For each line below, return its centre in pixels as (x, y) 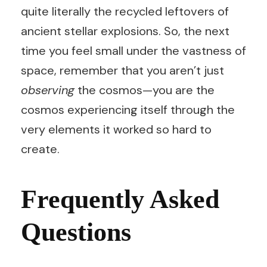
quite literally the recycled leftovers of (125, 11)
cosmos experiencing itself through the (128, 110)
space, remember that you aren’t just (122, 70)
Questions (76, 232)
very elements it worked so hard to (116, 129)
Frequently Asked (120, 199)
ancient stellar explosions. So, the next (125, 31)
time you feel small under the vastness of (133, 51)
